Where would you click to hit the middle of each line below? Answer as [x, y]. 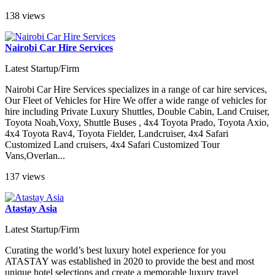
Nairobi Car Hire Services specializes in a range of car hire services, [136, 89]
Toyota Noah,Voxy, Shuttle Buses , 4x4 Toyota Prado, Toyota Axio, [137, 122]
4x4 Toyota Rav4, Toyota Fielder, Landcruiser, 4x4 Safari [117, 133]
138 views [25, 15]
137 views [25, 176]
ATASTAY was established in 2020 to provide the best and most [130, 261]
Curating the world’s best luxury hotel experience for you [115, 250]
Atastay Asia [31, 208]
